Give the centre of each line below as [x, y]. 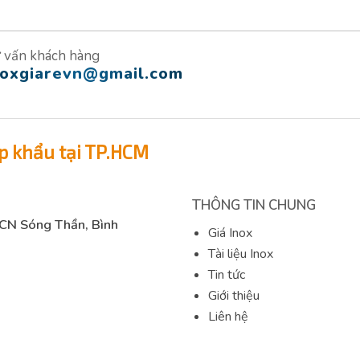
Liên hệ [228, 317]
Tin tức [227, 275]
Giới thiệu [234, 296]
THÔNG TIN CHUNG [254, 206]
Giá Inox [230, 233]
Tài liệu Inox [241, 254]
